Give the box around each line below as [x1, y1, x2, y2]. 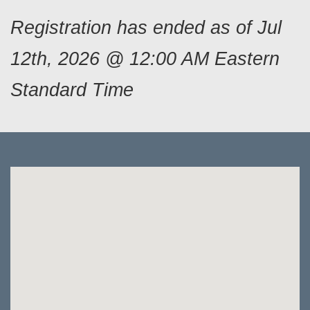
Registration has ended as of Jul [10, 17, 282, 38]
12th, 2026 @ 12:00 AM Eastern [10, 48, 280, 69]
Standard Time [10, 79, 134, 100]
